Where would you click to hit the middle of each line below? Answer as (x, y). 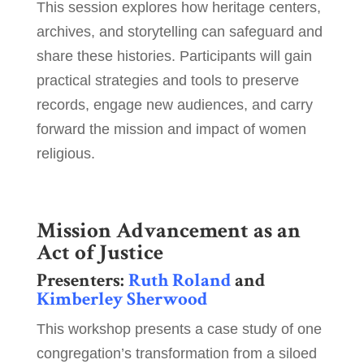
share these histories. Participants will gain (174, 56)
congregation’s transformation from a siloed (176, 354)
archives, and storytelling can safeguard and (179, 32)
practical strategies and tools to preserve (167, 81)
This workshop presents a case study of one (179, 329)
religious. (65, 154)
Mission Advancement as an (168, 231)
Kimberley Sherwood (121, 299)
